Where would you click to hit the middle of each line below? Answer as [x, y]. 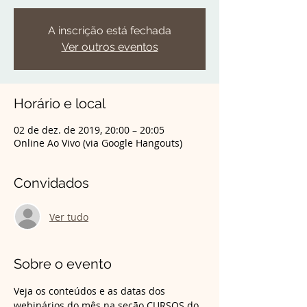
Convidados [51, 183]
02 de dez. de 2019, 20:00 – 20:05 [89, 130]
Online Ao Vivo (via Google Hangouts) [98, 143]
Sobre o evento [63, 264]
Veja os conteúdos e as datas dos [91, 291]
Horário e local [60, 103]
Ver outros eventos [110, 47]
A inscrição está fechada [110, 30]
